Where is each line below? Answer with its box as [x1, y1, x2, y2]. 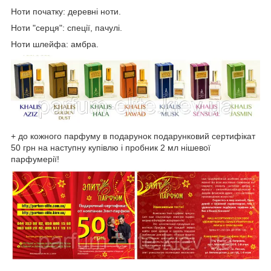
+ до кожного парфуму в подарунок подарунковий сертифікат [11, 131, 255, 141]
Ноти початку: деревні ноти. [11, 6, 123, 16]
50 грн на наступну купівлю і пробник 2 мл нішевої [11, 142, 211, 152]
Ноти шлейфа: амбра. [11, 39, 99, 49]
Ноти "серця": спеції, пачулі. [11, 22, 125, 33]
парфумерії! [11, 154, 59, 164]
